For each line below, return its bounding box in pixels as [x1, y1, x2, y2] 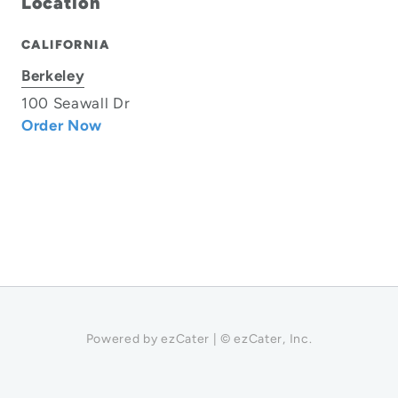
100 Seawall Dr [21, 94, 131, 112]
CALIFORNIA [21, 37, 109, 52]
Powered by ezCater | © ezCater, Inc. [85, 331, 313, 346]
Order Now [21, 116, 103, 134]
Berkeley [21, 67, 85, 84]
